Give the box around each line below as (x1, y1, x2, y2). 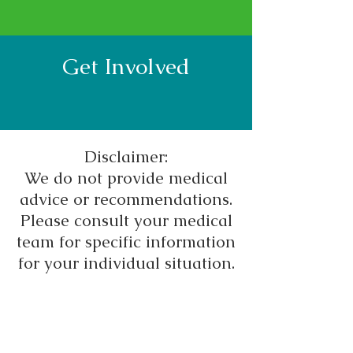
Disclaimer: (84, 146, 168, 167)
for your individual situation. (17, 252, 235, 273)
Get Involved (62, 52, 190, 80)
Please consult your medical (20, 210, 232, 231)
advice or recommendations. (20, 188, 232, 210)
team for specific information (17, 231, 236, 252)
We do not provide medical (24, 167, 228, 188)
